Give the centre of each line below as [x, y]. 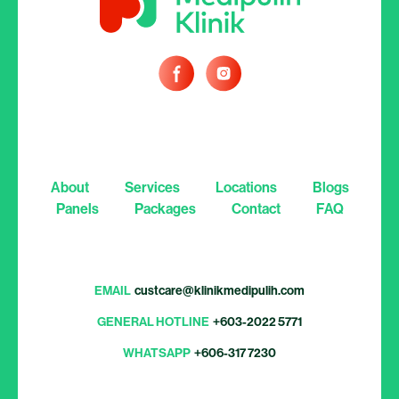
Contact [256, 208]
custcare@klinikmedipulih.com [220, 290]
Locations [246, 187]
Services [152, 187]
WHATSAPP [157, 352]
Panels [77, 208]
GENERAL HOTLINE [153, 321]
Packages [165, 208]
